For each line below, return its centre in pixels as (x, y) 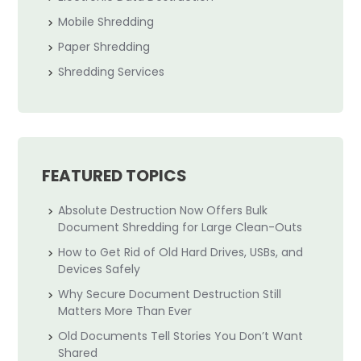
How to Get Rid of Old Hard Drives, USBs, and (181, 252)
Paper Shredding (104, 47)
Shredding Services (112, 72)
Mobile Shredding (106, 22)
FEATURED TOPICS (115, 176)
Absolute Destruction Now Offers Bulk (163, 210)
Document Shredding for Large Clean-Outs (180, 227)
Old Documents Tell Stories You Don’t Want (181, 336)
